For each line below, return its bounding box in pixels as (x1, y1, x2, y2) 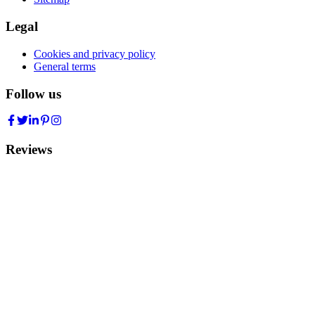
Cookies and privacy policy (34, 47, 155, 60)
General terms (34, 60, 96, 72)
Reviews (6, 142, 52, 157)
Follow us (6, 86, 61, 101)
